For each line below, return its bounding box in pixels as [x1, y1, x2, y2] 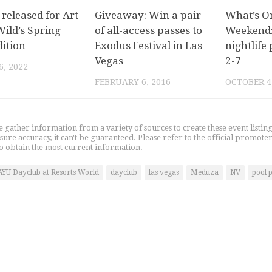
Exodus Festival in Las [95, 39, 203, 52]
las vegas [149, 168, 179, 177]
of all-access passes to [95, 24, 203, 36]
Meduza [191, 168, 219, 177]
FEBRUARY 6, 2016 [95, 76, 171, 87]
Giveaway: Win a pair [95, 8, 202, 21]
